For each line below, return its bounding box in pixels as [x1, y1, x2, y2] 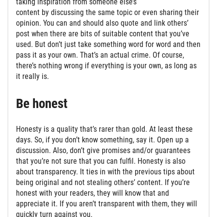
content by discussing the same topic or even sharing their [16, 8, 199, 17]
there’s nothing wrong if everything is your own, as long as [16, 61, 197, 71]
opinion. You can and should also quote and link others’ [16, 18, 188, 28]
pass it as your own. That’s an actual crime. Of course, [16, 50, 184, 60]
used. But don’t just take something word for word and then [16, 40, 201, 49]
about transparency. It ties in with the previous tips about [16, 167, 195, 177]
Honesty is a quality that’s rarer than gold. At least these [16, 124, 193, 134]
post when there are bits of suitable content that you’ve [16, 29, 189, 39]
